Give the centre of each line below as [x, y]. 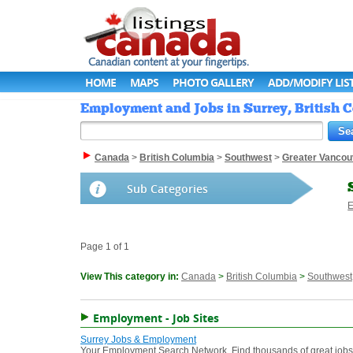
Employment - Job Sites [156, 318]
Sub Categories [167, 189]
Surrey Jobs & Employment [138, 340]
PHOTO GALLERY [213, 82]
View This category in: [131, 277]
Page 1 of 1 [105, 247]
